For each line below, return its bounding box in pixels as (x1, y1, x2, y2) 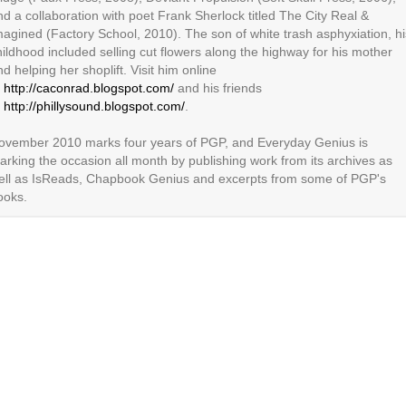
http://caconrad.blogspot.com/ (4, 82, 174, 96)
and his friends (174, 82, 262, 96)
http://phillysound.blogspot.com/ (4, 100, 185, 114)
